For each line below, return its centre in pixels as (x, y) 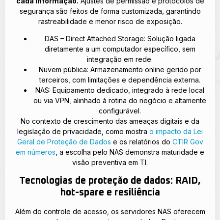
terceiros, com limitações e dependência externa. (120, 80)
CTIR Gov (188, 142)
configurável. (120, 111)
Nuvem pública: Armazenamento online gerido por (120, 70)
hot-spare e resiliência (110, 192)
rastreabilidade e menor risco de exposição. (110, 21)
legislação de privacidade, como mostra (83, 132)
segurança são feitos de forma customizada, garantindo (110, 11)
